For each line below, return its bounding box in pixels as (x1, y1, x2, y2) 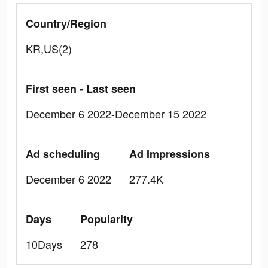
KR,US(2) (26, 41, 72, 56)
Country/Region (26, 16, 106, 31)
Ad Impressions (129, 146, 210, 162)
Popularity (80, 211, 133, 227)
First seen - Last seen (26, 81, 136, 96)
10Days (26, 236, 62, 252)
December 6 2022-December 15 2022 (26, 106, 206, 121)
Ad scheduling (26, 146, 100, 162)
